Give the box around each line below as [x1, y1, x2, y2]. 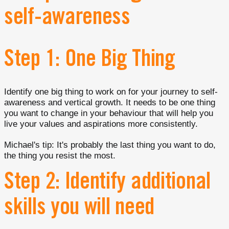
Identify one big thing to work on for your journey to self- [4, 87, 218, 97]
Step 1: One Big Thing [4, 50, 175, 73]
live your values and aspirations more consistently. [4, 119, 198, 129]
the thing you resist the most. [4, 151, 116, 161]
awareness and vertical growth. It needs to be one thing [4, 98, 215, 107]
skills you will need [4, 198, 154, 221]
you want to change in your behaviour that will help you [4, 108, 213, 118]
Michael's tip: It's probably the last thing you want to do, [4, 140, 216, 150]
